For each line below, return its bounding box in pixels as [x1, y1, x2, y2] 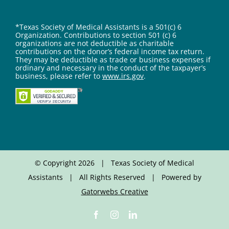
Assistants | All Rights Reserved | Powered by [28, 172, 201, 182]
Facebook [100, 210, 131, 218]
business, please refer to [15, 71, 102, 81]
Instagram [118, 210, 150, 218]
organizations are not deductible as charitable [15, 38, 174, 48]
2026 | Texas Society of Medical [78, 157, 194, 168]
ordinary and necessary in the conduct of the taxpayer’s [15, 62, 206, 73]
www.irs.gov [102, 71, 144, 81]
